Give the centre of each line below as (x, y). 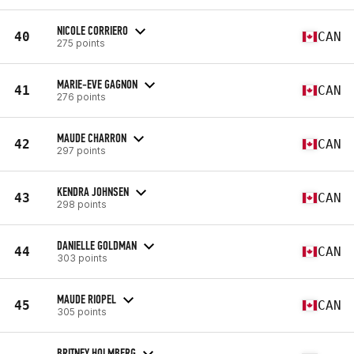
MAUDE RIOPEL (87, 299)
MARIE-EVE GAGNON (97, 84)
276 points (81, 96)
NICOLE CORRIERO (92, 30)
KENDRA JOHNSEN (93, 191)
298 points (82, 204)
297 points (81, 150)
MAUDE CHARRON (92, 137)
